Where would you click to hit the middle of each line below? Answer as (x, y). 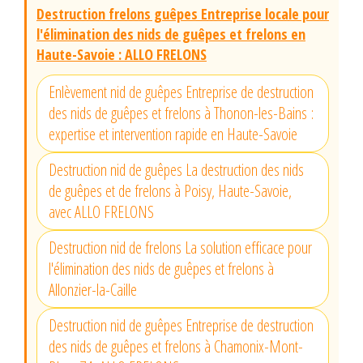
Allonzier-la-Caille (93, 290)
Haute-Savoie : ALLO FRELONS (122, 55)
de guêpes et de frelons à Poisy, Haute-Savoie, (170, 191)
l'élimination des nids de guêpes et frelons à (161, 269)
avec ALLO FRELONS (101, 212)
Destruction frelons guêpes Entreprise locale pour (183, 14)
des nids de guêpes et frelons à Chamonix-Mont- (176, 347)
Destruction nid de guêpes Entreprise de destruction (181, 326)
